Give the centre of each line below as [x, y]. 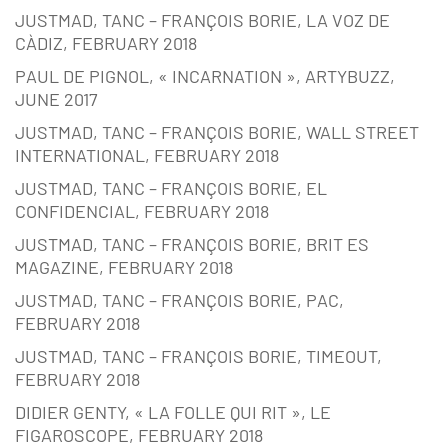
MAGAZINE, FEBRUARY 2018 [124, 267]
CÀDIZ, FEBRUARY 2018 [106, 43]
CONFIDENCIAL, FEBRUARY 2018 [142, 211]
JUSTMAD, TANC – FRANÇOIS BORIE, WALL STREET [217, 132]
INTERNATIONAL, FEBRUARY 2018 [147, 155]
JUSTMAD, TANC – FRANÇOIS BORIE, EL [171, 188]
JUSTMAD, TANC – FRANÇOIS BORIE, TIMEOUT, [198, 356]
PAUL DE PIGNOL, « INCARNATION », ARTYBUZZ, [205, 76]
